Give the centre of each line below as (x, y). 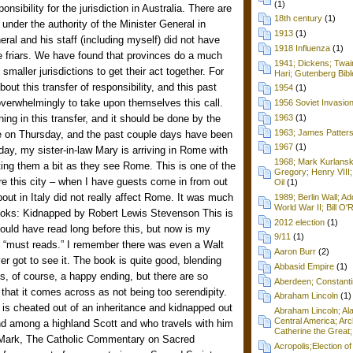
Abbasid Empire (304, 266)
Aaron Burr (295, 252)
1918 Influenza (302, 48)
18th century (298, 19)
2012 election (299, 222)
